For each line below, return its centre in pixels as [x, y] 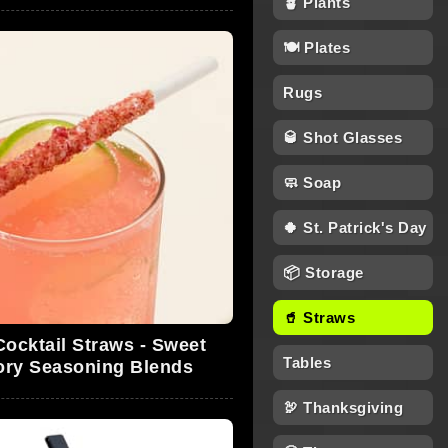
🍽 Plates [316, 47]
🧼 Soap [312, 182]
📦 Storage [323, 272]
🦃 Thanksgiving [343, 407]
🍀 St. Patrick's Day [355, 227]
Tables [307, 362]
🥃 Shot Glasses [342, 137]
